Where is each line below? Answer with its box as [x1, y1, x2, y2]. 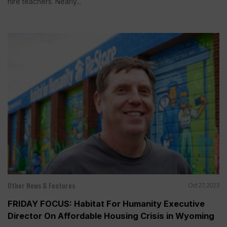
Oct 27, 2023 [188, 181, 219, 189]
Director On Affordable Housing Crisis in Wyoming [8, 210, 214, 221]
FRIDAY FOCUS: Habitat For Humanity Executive [8, 198, 205, 209]
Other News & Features [8, 179, 75, 191]
